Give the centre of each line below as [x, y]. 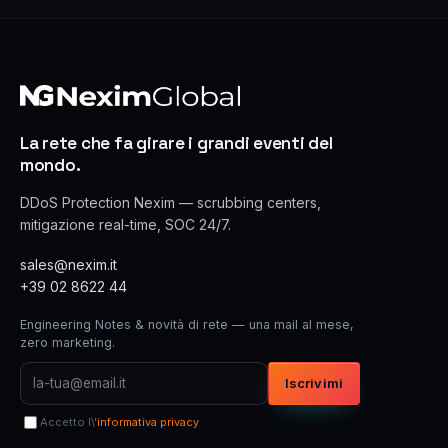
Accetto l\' [68, 421]
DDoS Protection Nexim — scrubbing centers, [170, 202]
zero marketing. [67, 342]
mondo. [50, 164]
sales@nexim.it [68, 264]
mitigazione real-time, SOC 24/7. [125, 224]
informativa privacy [148, 421]
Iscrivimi [313, 382]
